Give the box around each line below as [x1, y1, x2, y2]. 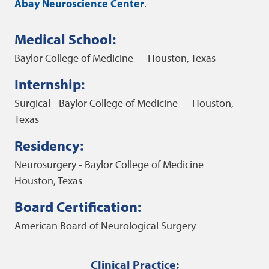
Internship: [14, 75, 85, 93]
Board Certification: [14, 198, 141, 216]
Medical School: [14, 30, 116, 48]
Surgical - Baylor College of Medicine [14, 96, 178, 110]
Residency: [14, 136, 83, 154]
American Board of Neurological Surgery [14, 219, 196, 232]
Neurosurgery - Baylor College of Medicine [14, 157, 204, 171]
